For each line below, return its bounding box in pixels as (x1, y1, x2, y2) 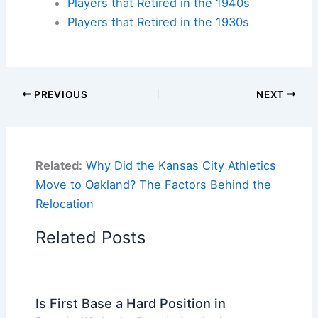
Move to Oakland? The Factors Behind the (35, 177, 271, 192)
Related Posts (35, 226, 146, 248)
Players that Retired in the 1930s (67, 14, 249, 29)
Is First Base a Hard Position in (35, 295, 226, 311)
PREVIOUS (31, 88, 88, 100)
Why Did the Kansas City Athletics (85, 158, 276, 172)
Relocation (35, 196, 94, 211)
